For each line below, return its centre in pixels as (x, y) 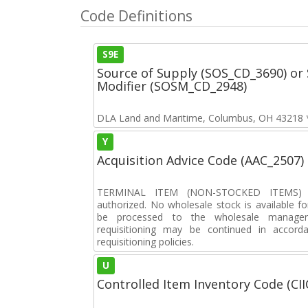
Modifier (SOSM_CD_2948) (172, 86)
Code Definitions (136, 16)
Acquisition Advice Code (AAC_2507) (200, 160)
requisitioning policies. (145, 242)
